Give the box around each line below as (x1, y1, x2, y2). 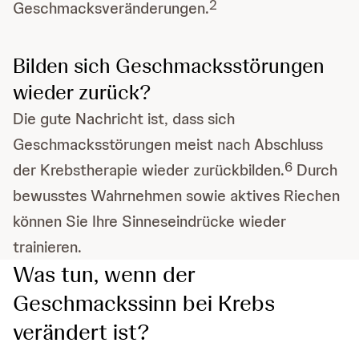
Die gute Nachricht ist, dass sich (13, 108, 235, 130)
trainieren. (13, 236, 82, 258)
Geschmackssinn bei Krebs (13, 288, 275, 318)
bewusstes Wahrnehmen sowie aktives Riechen (13, 185, 340, 207)
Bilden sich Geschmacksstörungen (13, 52, 325, 80)
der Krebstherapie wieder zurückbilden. (13, 159, 284, 181)
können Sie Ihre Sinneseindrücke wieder (13, 211, 286, 232)
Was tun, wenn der (13, 260, 196, 289)
